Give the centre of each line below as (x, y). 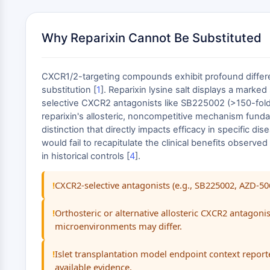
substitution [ (69, 90)
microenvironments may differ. (118, 226)
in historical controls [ (86, 156)
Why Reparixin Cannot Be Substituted (152, 38)
